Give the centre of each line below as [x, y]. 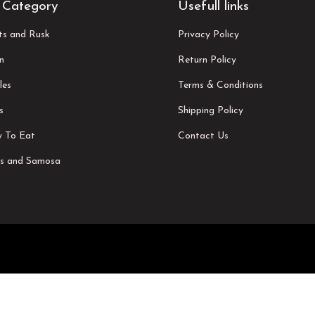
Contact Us [203, 136]
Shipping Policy [210, 110]
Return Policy [207, 60]
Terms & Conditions [220, 85]
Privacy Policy [208, 34]
